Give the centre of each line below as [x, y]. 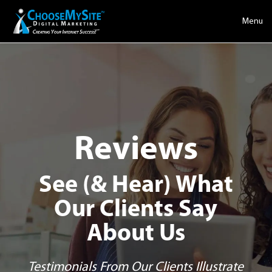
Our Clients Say [136, 210]
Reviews [136, 151]
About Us [136, 234]
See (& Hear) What [136, 186]
